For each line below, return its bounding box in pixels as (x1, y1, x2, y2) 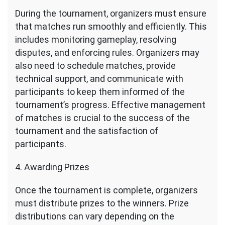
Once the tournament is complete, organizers (15, 185, 198, 195)
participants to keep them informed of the (15, 86, 185, 97)
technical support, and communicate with (15, 73, 183, 84)
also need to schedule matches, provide (15, 60, 176, 71)
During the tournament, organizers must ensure (15, 8, 206, 19)
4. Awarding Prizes (15, 162, 89, 172)
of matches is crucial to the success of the (15, 113, 190, 123)
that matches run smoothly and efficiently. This (15, 21, 207, 32)
